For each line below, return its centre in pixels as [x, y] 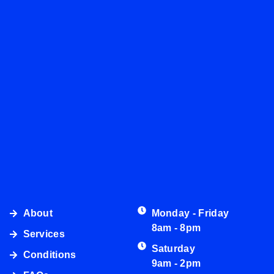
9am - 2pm [176, 264]
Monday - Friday [190, 213]
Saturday [173, 249]
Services [44, 234]
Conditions [50, 255]
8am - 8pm [176, 228]
